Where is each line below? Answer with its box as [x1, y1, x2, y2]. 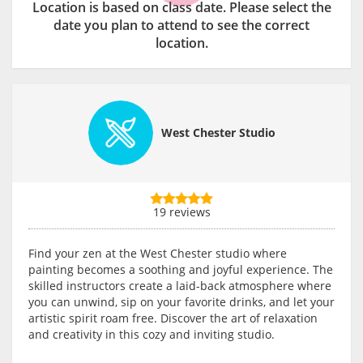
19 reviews [152, 203, 211, 220]
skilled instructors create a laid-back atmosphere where [28, 277, 331, 293]
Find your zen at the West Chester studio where [28, 245, 287, 261]
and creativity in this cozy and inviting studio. [28, 326, 275, 342]
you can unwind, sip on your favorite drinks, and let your [28, 293, 335, 310]
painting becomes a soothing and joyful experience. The [28, 261, 333, 277]
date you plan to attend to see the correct [53, 15, 310, 34]
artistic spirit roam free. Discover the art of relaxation [28, 310, 318, 326]
